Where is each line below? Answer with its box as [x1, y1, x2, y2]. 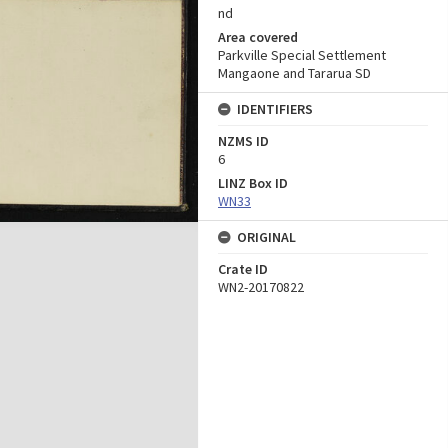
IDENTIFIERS [237, 100, 313, 118]
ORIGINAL [237, 228, 296, 246]
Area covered [218, 28, 298, 46]
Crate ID [218, 260, 268, 278]
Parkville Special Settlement [218, 46, 386, 64]
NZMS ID [218, 132, 269, 150]
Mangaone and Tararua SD [218, 64, 371, 82]
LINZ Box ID [218, 174, 288, 192]
